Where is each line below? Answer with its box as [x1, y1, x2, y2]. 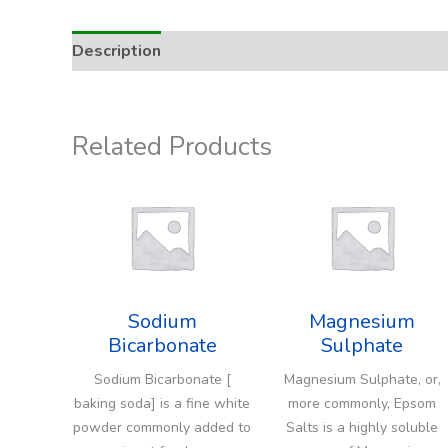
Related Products [72, 129, 272, 164]
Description [72, 40, 161, 62]
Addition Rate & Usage [181, 40, 357, 62]
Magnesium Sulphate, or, [283, 369, 441, 389]
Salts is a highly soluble [286, 417, 438, 437]
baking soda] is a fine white [74, 393, 250, 413]
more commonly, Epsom [288, 393, 436, 413]
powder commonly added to [73, 417, 251, 437]
